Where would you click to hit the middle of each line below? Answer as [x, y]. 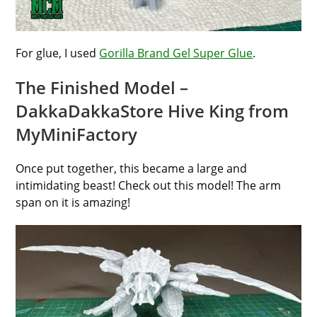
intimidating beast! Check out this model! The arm [149, 186]
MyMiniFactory [77, 134]
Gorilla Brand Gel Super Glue [176, 53]
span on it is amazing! [73, 203]
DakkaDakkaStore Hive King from [152, 111]
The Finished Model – [102, 88]
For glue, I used [58, 53]
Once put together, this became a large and [132, 169]
